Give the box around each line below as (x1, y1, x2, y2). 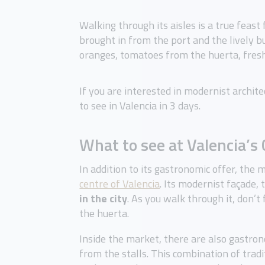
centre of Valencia (79, 176, 160, 192)
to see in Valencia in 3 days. (79, 98, 201, 114)
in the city (79, 190, 128, 207)
